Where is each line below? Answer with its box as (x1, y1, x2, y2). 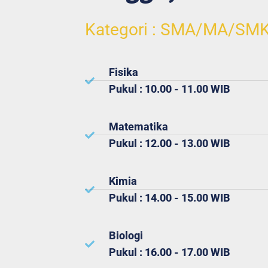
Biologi (109, 229, 143, 242)
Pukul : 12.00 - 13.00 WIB (109, 136, 230, 150)
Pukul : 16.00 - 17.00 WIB (109, 245, 230, 258)
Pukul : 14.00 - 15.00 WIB (109, 191, 230, 204)
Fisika (109, 65, 138, 78)
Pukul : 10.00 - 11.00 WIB (109, 82, 230, 95)
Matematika (109, 120, 168, 133)
